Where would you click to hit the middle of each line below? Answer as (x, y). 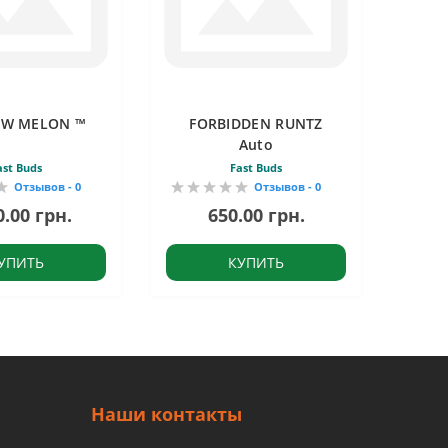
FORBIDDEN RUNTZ (256, 123)
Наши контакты (166, 414)
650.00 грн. (256, 215)
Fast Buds (256, 167)
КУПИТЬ (256, 262)
